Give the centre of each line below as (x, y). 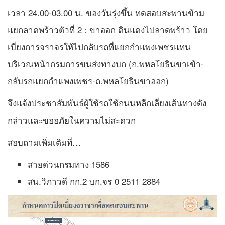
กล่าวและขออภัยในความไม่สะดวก (72, 120)
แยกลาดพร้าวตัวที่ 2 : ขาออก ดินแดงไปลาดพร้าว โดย (108, 30)
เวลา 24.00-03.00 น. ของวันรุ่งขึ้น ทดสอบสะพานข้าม (106, 13)
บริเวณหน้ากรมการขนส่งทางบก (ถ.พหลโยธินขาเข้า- (106, 64)
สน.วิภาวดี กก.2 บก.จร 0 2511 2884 (94, 181)
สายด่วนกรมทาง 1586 (69, 164)
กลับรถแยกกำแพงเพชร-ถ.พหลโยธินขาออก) (88, 81)
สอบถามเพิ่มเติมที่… (44, 142)
